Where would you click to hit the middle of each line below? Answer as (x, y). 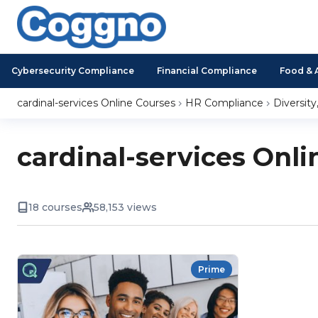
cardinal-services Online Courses (96, 103)
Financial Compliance (207, 71)
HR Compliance (224, 103)
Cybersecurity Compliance (73, 71)
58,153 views (125, 207)
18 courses (55, 207)
